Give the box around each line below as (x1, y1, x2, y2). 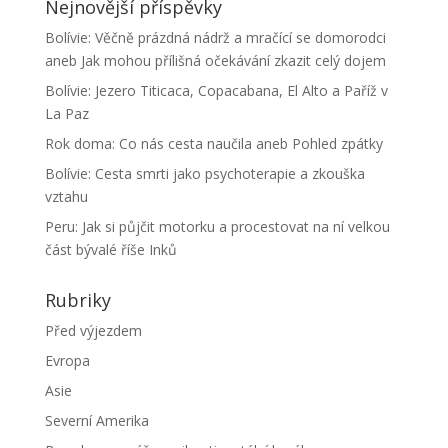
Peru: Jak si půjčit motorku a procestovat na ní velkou (44, 217, 390, 236)
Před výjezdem (44, 321, 142, 340)
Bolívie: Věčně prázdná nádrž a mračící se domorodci (44, 28, 386, 47)
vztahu (44, 187, 88, 206)
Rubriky (44, 288, 111, 312)
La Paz (44, 104, 89, 123)
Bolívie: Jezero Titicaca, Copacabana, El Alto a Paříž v (44, 81, 388, 100)
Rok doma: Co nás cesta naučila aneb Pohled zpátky (44, 134, 383, 153)
